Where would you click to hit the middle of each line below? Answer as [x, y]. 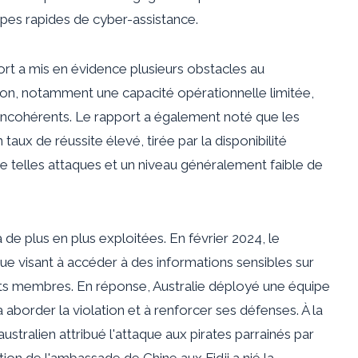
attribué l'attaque [111, 334]
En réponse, [113, 286]
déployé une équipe [269, 286]
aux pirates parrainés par [238, 334]
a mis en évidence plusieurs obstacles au [140, 68]
